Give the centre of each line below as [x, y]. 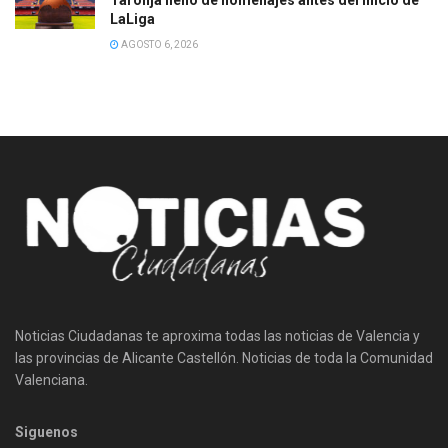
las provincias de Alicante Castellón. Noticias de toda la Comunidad [224, 357]
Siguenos [46, 431]
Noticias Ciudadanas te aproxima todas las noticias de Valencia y [217, 335]
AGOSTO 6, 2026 [158, 44]
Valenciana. [51, 379]
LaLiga [132, 18]
